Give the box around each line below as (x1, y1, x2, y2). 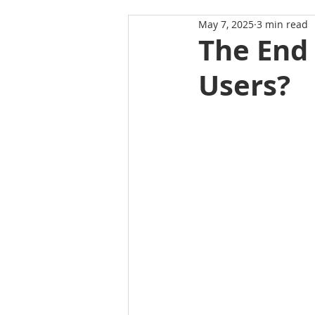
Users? (198, 65, 290, 105)
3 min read (257, 17, 308, 31)
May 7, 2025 (198, 17, 254, 31)
